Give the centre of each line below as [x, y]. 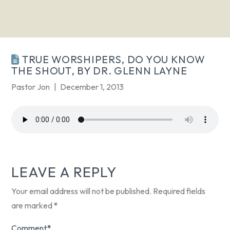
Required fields [179, 191]
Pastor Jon [31, 87]
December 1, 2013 [92, 87]
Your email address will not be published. [82, 191]
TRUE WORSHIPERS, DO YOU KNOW [112, 60]
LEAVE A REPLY [64, 172]
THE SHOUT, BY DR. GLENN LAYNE [99, 71]
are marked [33, 206]
